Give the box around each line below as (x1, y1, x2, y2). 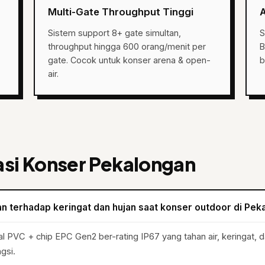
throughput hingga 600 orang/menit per (47, 41, 206, 51)
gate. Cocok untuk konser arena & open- (47, 55, 211, 65)
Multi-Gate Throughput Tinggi (47, 6, 193, 18)
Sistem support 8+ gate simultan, (47, 28, 181, 38)
